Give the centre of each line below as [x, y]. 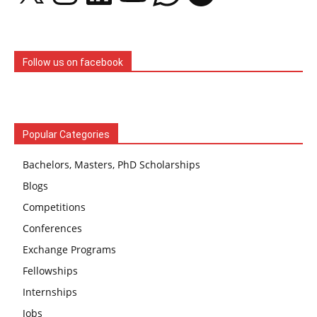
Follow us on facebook [73, 62]
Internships [50, 292]
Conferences [52, 228]
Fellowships [50, 271]
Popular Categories [66, 134]
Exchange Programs [69, 249]
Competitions [54, 207]
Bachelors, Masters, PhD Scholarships [111, 165]
